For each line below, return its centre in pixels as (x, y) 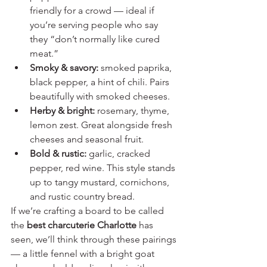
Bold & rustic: (58, 153)
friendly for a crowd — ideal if (93, 10)
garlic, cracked (119, 153)
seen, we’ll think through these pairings (95, 239)
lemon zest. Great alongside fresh (102, 125)
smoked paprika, (136, 67)
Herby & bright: (62, 110)
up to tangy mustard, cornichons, (101, 182)
